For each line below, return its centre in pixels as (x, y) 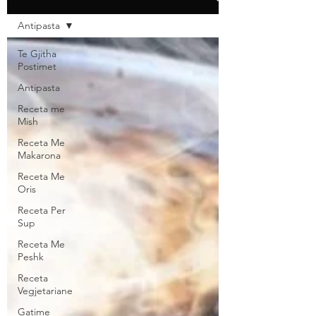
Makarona (39, 155)
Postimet (37, 66)
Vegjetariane (45, 291)
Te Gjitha (37, 54)
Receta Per (42, 210)
